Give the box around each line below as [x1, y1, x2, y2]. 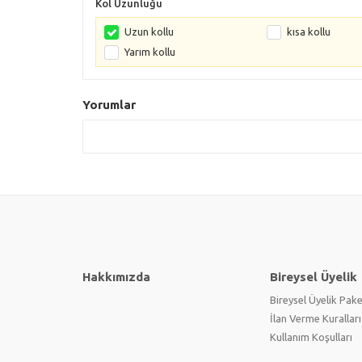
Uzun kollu [124, 25, 174, 37]
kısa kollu [286, 25, 330, 37]
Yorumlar [82, 97, 136, 112]
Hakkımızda [82, 269, 150, 284]
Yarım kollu [124, 45, 175, 57]
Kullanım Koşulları [270, 330, 352, 343]
